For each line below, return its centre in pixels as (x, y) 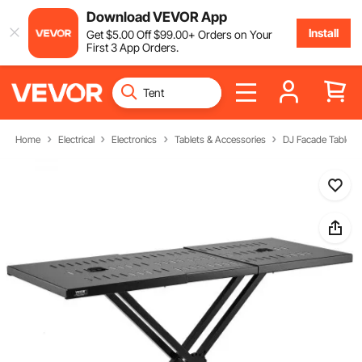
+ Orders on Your (230, 34)
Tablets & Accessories (220, 139)
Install (323, 32)
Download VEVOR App (156, 17)
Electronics (135, 139)
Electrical (76, 139)
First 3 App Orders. (132, 47)
